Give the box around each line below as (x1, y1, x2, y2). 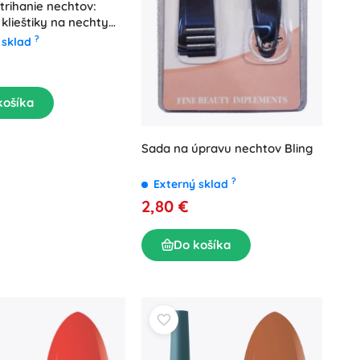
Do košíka (174, 236, 231, 252)
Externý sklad (153, 176, 231, 191)
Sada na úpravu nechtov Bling (141, 140, 313, 156)
